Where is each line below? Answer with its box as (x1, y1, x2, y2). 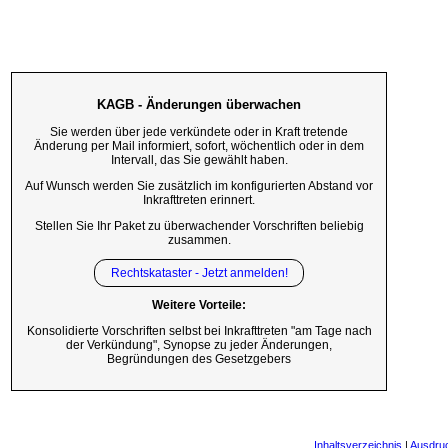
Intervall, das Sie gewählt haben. (110, 153, 288, 168)
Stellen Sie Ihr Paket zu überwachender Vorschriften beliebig (34, 218, 364, 233)
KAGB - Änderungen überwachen (97, 96, 301, 112)
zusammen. (167, 232, 231, 247)
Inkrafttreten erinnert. (143, 192, 255, 207)
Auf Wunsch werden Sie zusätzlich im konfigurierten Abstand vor (25, 178, 373, 193)
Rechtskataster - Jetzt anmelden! (110, 265, 288, 280)
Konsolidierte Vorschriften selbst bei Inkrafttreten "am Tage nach (26, 324, 372, 339)
